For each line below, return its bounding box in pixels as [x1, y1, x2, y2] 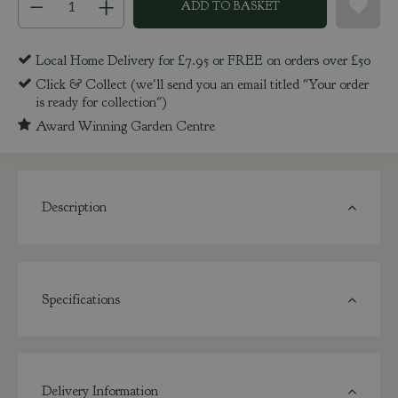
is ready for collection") [36, 92, 167, 111]
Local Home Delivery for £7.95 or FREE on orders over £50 [36, 52, 370, 70]
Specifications [41, 290, 120, 308]
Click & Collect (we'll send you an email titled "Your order [36, 75, 369, 93]
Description [41, 198, 107, 217]
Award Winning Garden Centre [36, 116, 215, 135]
